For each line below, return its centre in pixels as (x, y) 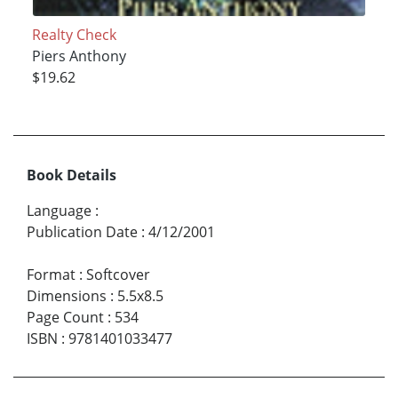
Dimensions (67, 295)
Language (59, 210)
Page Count (65, 317)
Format (51, 274)
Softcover (118, 274)
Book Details (72, 175)
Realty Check (74, 34)
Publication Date (82, 231)
